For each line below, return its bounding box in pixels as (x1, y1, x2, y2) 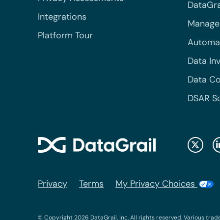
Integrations (38, 10, 86, 23)
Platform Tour (38, 29, 93, 41)
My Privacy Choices (115, 177, 197, 190)
